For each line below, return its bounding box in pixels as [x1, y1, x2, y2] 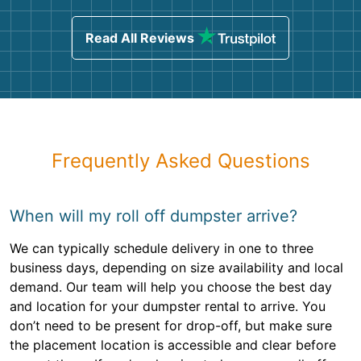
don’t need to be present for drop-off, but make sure [10, 317, 332, 334]
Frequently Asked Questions [51, 149, 310, 173]
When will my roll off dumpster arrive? [10, 206, 297, 226]
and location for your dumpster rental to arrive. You [10, 298, 326, 315]
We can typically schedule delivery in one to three [10, 240, 313, 257]
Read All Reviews [85, 30, 194, 47]
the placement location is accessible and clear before [10, 337, 336, 354]
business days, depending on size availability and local [10, 259, 343, 276]
